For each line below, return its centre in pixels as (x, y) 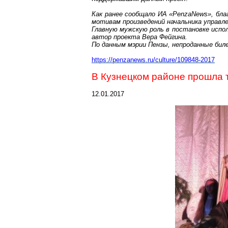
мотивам (107, 22)
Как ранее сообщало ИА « (132, 14)
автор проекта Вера (125, 37)
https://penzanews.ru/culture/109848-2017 (153, 60)
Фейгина (172, 37)
